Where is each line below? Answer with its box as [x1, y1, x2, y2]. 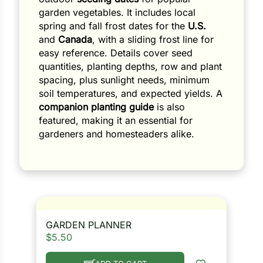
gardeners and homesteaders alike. [39, 128, 195, 140]
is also [154, 101, 186, 113]
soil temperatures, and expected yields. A [39, 87, 223, 100]
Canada [58, 33, 93, 46]
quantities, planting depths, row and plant [39, 60, 222, 73]
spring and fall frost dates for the [39, 20, 188, 32]
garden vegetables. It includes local [39, 6, 196, 19]
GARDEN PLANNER [46, 218, 132, 231]
